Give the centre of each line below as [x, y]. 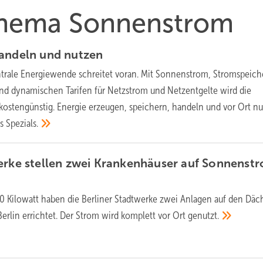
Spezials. [22, 123]
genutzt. [204, 215]
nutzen [84, 55]
